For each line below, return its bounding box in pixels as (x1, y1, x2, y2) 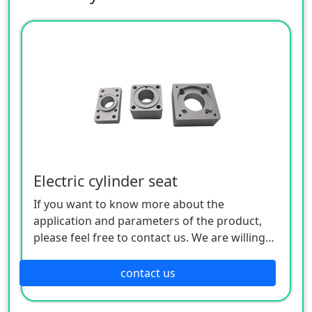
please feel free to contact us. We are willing (33, 229, 265, 245)
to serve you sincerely (33, 246, 148, 262)
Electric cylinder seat (33, 170, 178, 191)
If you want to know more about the (33, 196, 224, 212)
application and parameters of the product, (33, 212, 262, 228)
